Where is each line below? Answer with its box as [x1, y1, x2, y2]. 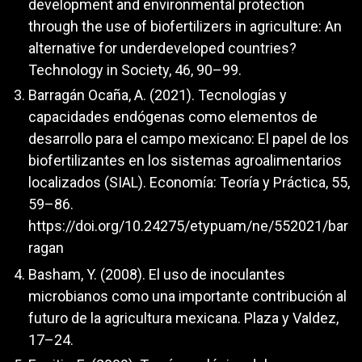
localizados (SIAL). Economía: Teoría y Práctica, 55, [28, 174, 350, 192]
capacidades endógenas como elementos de [28, 108, 318, 126]
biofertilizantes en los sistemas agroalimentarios [28, 152, 342, 170]
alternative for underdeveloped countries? [28, 39, 297, 57]
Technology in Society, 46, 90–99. [28, 61, 242, 78]
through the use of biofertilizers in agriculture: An [28, 17, 342, 35]
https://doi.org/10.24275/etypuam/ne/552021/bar [28, 217, 348, 235]
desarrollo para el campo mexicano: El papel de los [28, 130, 349, 148]
